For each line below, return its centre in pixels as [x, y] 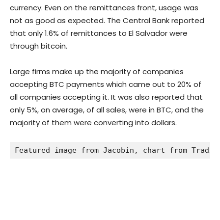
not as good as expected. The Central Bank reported [107, 21]
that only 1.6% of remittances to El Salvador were [99, 33]
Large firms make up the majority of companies [97, 72]
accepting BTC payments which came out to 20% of [106, 84]
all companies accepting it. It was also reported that [106, 97]
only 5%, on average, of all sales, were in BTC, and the [107, 110]
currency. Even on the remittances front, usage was [104, 8]
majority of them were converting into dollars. [93, 123]
